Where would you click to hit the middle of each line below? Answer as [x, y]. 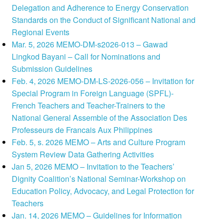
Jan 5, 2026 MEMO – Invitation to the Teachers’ [93, 167]
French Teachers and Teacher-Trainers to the [89, 106]
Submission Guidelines [52, 69]
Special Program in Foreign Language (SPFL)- [93, 93]
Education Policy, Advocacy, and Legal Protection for [103, 191]
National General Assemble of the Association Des [100, 118]
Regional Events [41, 32]
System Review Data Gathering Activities [83, 154]
